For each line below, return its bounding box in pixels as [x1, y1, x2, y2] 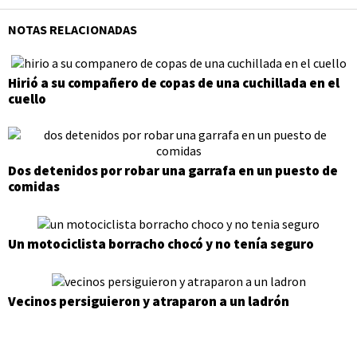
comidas [8, 178, 60, 196]
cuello [8, 90, 46, 108]
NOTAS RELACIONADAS [8, 22, 137, 37]
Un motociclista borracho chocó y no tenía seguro [8, 235, 314, 253]
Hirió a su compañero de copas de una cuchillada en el [8, 74, 339, 92]
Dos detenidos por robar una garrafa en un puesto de [8, 162, 338, 180]
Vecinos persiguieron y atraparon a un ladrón [8, 292, 289, 311]
